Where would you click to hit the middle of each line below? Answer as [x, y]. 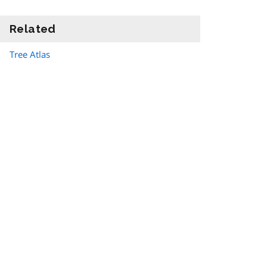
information [90, 29]
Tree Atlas [30, 55]
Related [33, 29]
